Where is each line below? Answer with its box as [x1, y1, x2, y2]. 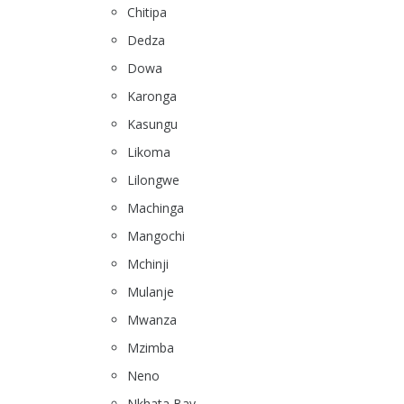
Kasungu [127, 115, 178, 133]
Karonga [127, 87, 177, 106]
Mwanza [127, 311, 177, 329]
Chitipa [127, 4, 167, 22]
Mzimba [127, 339, 174, 357]
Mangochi [127, 227, 185, 245]
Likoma [127, 143, 170, 161]
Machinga [127, 199, 184, 217]
